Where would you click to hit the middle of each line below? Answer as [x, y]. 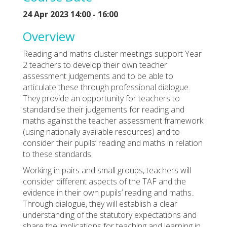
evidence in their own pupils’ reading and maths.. [109, 192]
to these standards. [58, 154]
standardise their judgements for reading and [104, 109]
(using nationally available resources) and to [101, 131]
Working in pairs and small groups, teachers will [107, 170]
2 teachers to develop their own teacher [95, 65]
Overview [49, 36]
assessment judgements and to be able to [98, 76]
